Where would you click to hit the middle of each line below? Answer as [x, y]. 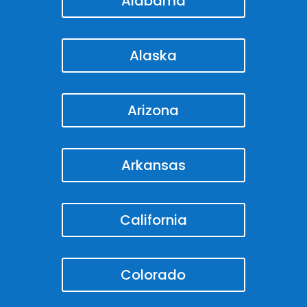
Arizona [153, 110]
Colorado [153, 274]
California [153, 220]
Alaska [153, 55]
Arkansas [153, 165]
